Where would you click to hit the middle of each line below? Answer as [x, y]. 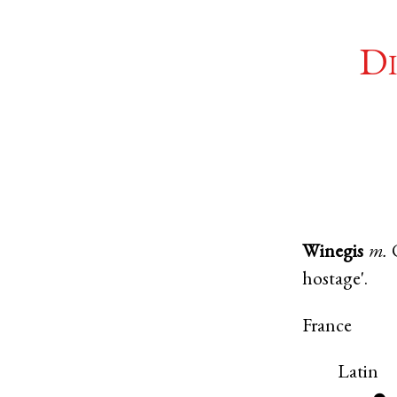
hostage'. [335, 281]
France [327, 327]
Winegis [333, 253]
